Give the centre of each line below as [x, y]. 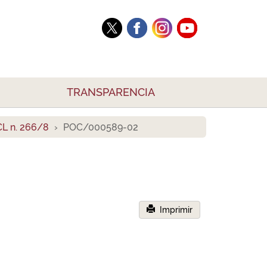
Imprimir [174, 210]
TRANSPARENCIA [111, 92]
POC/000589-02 [101, 127]
